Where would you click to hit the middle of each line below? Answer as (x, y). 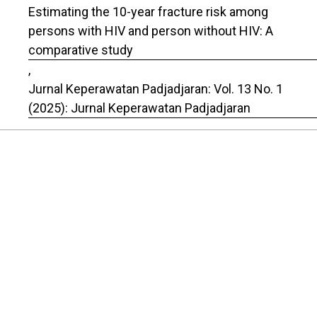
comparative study (81, 50)
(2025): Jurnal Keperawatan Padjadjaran (139, 108)
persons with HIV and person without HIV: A (151, 30)
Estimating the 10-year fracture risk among (148, 11)
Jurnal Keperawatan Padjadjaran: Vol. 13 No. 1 (156, 88)
